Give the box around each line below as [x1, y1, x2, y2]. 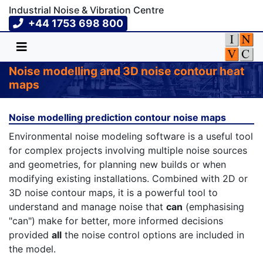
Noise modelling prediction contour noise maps [9, 111, 226, 123]
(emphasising [183, 200, 244, 213]
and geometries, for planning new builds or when [9, 158, 226, 170]
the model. [9, 242, 56, 255]
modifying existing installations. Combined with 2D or [9, 172, 248, 184]
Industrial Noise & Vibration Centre [9, 4, 164, 16]
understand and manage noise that [9, 200, 166, 213]
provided [9, 228, 52, 241]
